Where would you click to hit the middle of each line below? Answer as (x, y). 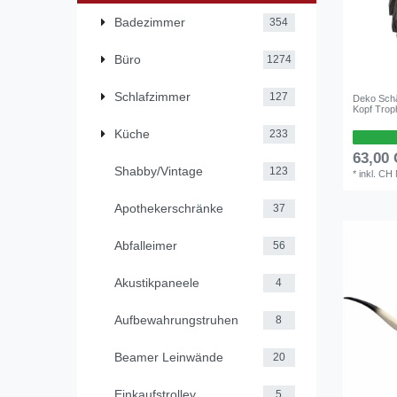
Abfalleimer (146, 245)
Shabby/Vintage (159, 171)
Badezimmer (150, 22)
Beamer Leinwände (169, 357)
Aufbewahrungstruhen (176, 319)
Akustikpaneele (157, 282)
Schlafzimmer (152, 96)
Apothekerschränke (169, 208)
